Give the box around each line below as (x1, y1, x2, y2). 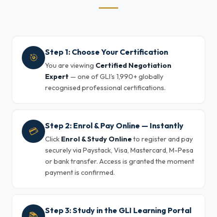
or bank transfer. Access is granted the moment (45, 157, 194, 166)
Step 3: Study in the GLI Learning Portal (45, 205, 191, 215)
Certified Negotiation (95, 61, 171, 70)
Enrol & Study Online (61, 135, 132, 143)
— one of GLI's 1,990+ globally (69, 72, 163, 81)
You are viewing (45, 61, 95, 70)
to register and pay (132, 135, 193, 143)
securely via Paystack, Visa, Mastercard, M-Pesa (45, 146, 193, 155)
